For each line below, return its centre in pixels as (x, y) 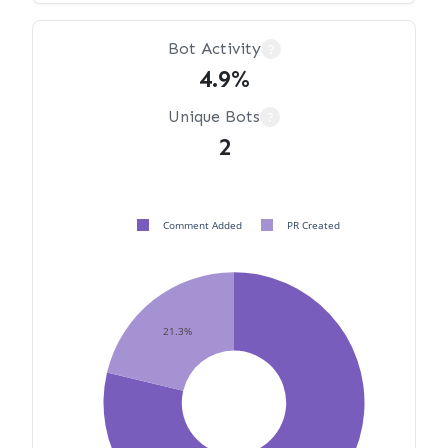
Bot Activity (214, 48)
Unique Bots (214, 116)
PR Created (313, 224)
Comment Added (202, 224)
